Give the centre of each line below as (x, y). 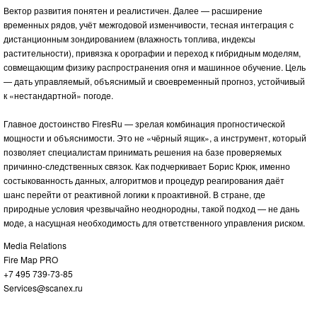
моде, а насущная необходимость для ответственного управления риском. (154, 222)
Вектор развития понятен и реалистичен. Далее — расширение (133, 10)
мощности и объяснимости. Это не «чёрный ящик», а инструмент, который (155, 137)
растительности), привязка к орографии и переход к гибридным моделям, (152, 52)
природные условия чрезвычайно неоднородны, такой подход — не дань (151, 208)
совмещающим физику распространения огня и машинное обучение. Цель (155, 67)
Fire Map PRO (31, 259)
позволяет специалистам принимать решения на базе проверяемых (143, 151)
